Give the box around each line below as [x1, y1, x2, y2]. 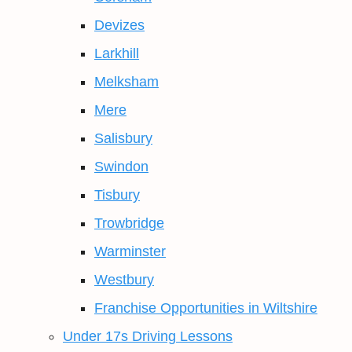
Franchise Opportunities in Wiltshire [94, 300, 317, 316]
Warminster [94, 244, 166, 259]
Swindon [94, 159, 148, 174]
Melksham [94, 74, 159, 90]
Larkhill [94, 46, 139, 61]
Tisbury [94, 187, 140, 203]
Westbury [94, 272, 154, 288]
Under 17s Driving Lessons [63, 328, 233, 344]
